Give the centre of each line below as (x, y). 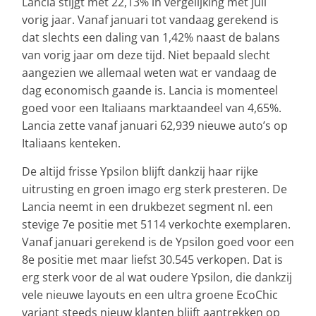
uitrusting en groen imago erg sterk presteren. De (154, 189)
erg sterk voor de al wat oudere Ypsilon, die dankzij (157, 277)
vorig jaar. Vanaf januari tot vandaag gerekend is (150, 19)
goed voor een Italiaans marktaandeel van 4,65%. (152, 108)
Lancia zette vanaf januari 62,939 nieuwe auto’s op (155, 125)
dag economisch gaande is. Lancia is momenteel (150, 90)
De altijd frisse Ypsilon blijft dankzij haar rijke (140, 171)
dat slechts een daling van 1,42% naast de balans (151, 37)
